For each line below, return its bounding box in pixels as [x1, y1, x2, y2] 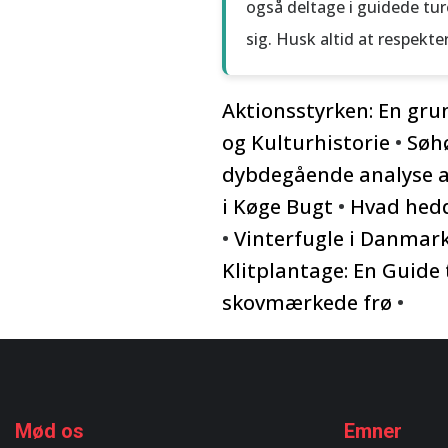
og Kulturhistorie [222, 129, 390, 156]
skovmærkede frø [222, 289, 392, 316]
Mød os [15, 419, 84, 443]
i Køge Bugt [222, 193, 333, 220]
